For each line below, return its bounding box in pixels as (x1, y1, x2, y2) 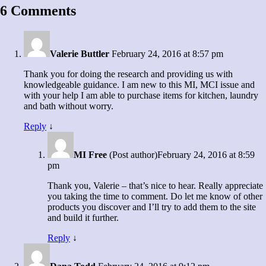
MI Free (74, 150, 107, 160)
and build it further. (47, 213, 119, 223)
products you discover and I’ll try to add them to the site (47, 202, 256, 213)
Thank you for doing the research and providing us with (24, 69, 233, 80)
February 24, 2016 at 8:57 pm (112, 49, 223, 59)
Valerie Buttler (50, 49, 109, 59)
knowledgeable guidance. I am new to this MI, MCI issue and (24, 80, 255, 90)
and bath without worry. (24, 101, 113, 112)
